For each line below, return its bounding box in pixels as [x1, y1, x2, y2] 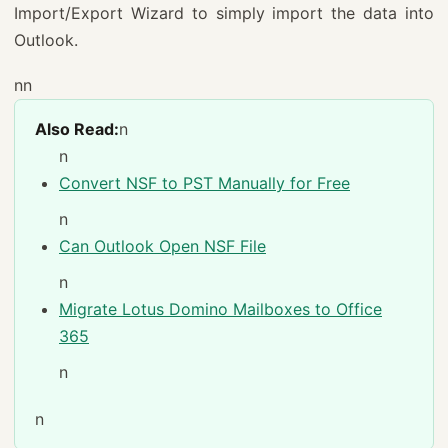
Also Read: [35, 118, 119, 139]
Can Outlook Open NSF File [59, 235, 266, 256]
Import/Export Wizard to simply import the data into [14, 2, 434, 23]
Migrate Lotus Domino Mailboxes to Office [59, 298, 382, 319]
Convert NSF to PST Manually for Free [59, 172, 350, 193]
